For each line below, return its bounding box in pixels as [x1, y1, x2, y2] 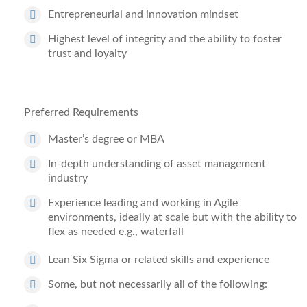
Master [48, 134, 82, 145]
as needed [68, 226, 116, 237]
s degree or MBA [84, 134, 164, 145]
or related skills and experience [119, 254, 269, 265]
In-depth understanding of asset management [48, 158, 266, 169]
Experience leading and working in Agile [48, 197, 238, 208]
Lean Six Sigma [48, 254, 119, 265]
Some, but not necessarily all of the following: [48, 279, 267, 290]
